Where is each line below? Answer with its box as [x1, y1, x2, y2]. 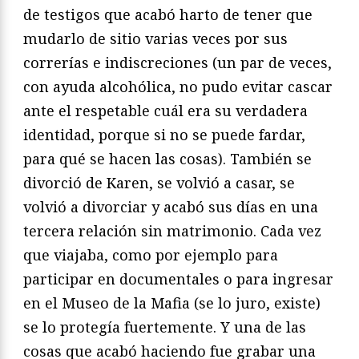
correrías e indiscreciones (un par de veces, [23, 53, 332, 73]
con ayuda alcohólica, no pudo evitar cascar [23, 77, 333, 97]
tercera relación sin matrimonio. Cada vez [23, 221, 321, 241]
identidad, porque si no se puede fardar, [23, 125, 305, 145]
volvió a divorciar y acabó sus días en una [23, 197, 318, 217]
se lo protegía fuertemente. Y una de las [23, 317, 306, 337]
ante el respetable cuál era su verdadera [23, 101, 308, 121]
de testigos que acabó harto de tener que [23, 5, 313, 25]
